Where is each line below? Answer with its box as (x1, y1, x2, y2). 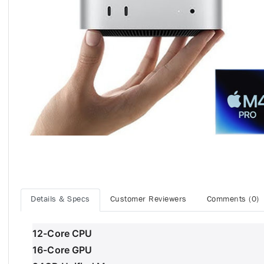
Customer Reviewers (110, 192, 187, 208)
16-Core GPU (32, 244, 93, 256)
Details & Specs (31, 192, 90, 208)
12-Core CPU (32, 227, 93, 240)
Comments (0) (206, 192, 259, 208)
